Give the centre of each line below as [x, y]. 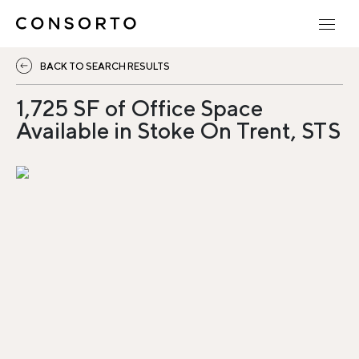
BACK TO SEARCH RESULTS [105, 66]
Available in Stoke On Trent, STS [178, 130]
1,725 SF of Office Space [139, 108]
